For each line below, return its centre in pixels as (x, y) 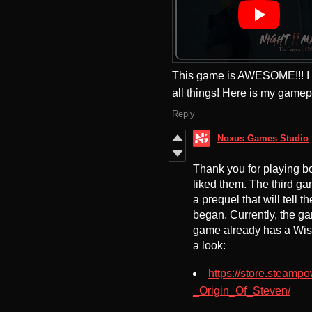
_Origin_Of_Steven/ (242, 291)
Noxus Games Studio (263, 139)
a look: (209, 246)
